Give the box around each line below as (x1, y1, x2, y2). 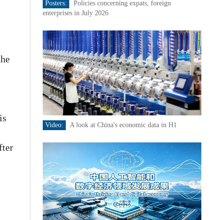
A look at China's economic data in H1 (69, 121, 177, 129)
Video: (45, 121, 63, 129)
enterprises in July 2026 (42, 9, 109, 17)
